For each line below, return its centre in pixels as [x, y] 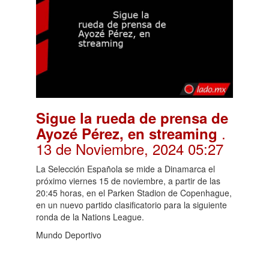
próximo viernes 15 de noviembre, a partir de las [128, 180]
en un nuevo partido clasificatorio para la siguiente [131, 204]
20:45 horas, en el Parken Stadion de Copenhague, [134, 192]
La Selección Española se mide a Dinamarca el [125, 168]
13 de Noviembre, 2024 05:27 [130, 148]
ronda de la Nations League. [90, 216]
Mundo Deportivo [69, 234]
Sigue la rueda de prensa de [132, 117]
